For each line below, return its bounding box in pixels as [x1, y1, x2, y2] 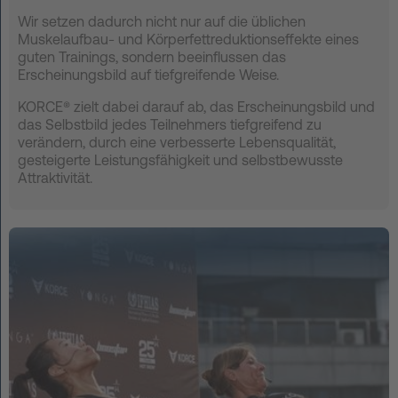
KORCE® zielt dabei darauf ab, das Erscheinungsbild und [18, 98, 375, 115]
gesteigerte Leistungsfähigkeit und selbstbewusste [18, 151, 343, 168]
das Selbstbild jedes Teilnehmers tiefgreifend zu [18, 115, 322, 132]
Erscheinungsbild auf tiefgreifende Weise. [18, 66, 279, 83]
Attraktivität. [18, 169, 92, 186]
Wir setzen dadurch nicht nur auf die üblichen [18, 12, 306, 29]
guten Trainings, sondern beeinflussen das [18, 48, 286, 65]
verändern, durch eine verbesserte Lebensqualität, [18, 133, 336, 150]
